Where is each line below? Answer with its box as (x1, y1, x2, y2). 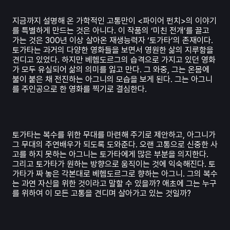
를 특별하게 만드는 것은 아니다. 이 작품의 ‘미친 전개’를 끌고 (12, 26, 209, 36)
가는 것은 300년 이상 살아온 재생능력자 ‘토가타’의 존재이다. (12, 35, 213, 46)
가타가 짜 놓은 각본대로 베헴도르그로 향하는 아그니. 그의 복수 (12, 169, 218, 179)
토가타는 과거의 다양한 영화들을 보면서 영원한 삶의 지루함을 (12, 45, 214, 55)
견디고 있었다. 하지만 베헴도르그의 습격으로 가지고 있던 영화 (12, 55, 216, 65)
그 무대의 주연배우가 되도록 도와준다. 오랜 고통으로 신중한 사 (12, 140, 218, 150)
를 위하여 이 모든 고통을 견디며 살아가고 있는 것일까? (12, 188, 191, 199)
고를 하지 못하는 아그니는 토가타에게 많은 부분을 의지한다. (12, 149, 210, 160)
